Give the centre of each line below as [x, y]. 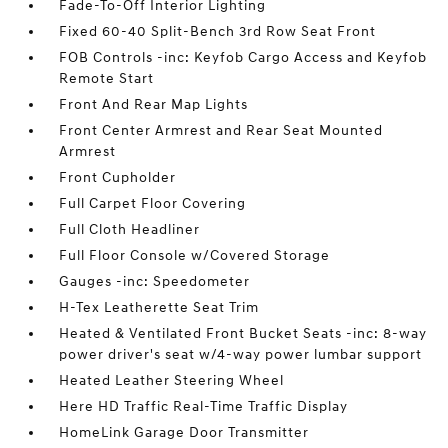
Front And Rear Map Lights [154, 104]
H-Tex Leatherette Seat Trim [159, 307]
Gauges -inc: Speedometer [155, 281]
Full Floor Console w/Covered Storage [195, 255]
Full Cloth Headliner [130, 229]
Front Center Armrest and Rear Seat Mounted [221, 130]
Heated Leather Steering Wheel [172, 380]
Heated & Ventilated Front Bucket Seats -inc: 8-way [243, 333]
